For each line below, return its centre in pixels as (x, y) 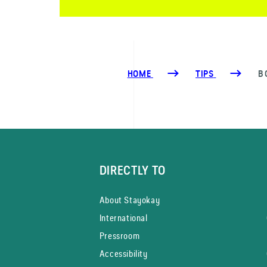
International (123, 218)
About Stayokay (130, 200)
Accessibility (123, 253)
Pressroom (119, 235)
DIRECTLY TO (133, 170)
